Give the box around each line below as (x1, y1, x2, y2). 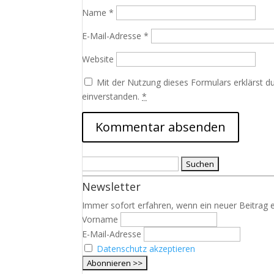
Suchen (81, 157, 111, 169)
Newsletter (82, 179, 141, 194)
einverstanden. (82, 91, 143, 102)
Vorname (82, 213, 119, 225)
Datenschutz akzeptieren (97, 243, 196, 254)
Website (82, 53, 114, 65)
